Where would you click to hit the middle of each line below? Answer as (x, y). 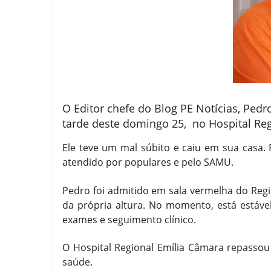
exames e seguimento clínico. (129, 219)
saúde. (77, 262)
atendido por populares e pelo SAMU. (148, 162)
